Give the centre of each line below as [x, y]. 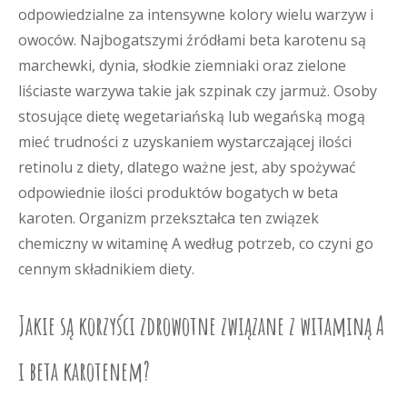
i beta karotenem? [84, 371]
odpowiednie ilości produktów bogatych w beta [178, 193]
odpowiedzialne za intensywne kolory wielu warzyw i [196, 15]
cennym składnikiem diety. [106, 269]
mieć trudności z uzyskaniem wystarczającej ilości [185, 142]
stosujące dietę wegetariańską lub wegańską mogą [192, 116]
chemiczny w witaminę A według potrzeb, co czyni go [196, 243]
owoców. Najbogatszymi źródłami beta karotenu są [192, 40]
